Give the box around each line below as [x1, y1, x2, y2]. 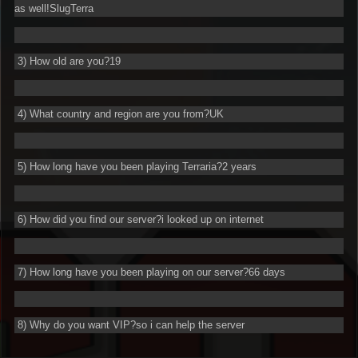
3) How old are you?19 [14, 55, 121, 68]
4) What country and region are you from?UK [14, 108, 224, 121]
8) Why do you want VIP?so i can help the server [14, 319, 245, 332]
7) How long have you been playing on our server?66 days [14, 266, 285, 279]
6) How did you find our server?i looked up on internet [14, 213, 264, 226]
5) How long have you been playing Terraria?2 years [14, 161, 257, 173]
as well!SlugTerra [14, 2, 93, 15]
